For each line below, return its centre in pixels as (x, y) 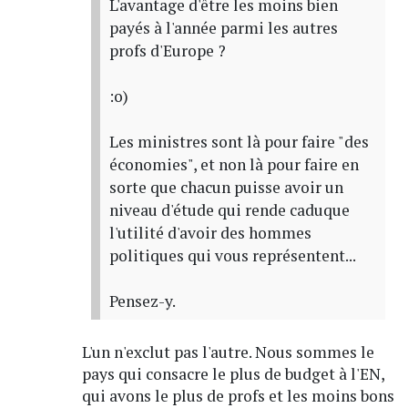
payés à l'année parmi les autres (223, 27)
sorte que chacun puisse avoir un (226, 187)
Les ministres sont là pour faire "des (239, 141)
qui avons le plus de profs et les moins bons (238, 395)
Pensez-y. (142, 301)
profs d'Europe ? (167, 50)
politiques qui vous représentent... (232, 255)
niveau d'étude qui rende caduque (229, 209)
